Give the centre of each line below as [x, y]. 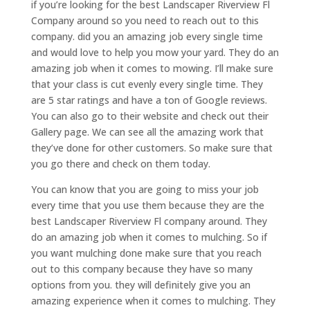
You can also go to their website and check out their [149, 116]
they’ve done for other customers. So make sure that [152, 148]
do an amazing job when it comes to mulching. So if [149, 237]
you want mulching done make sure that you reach [146, 253]
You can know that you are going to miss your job [145, 190]
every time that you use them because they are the [147, 206]
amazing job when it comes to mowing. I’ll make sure [152, 69]
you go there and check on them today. [120, 164]
